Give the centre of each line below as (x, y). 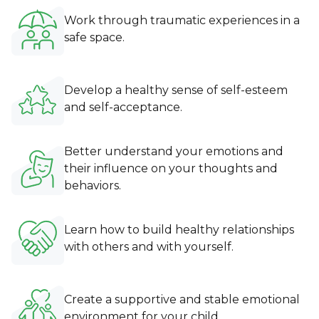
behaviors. (93, 185)
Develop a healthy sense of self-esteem (176, 90)
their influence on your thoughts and (171, 168)
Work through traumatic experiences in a (182, 20)
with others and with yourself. (149, 246)
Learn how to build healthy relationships (179, 229)
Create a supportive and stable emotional (182, 299)
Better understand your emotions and (174, 151)
